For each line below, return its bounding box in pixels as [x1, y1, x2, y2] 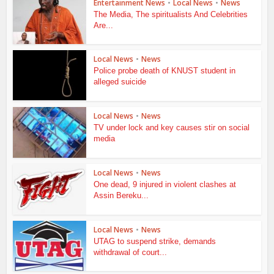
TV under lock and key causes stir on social [94, 123, 250, 133]
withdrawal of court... [94, 247, 168, 257]
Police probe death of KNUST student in [94, 66, 236, 76]
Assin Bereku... [94, 190, 149, 200]
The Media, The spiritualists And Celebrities [94, 9, 248, 19]
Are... [94, 20, 114, 30]
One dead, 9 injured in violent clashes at [94, 179, 237, 189]
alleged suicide [94, 77, 147, 87]
